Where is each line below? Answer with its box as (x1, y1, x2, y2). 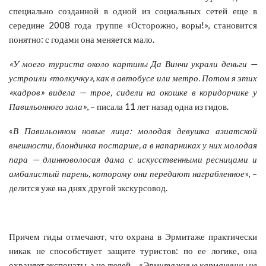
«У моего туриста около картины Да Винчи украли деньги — (9, 58, 257, 69)
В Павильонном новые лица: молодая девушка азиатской (13, 125, 257, 136)
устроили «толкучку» (9, 72, 93, 83)
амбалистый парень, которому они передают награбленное (9, 167, 245, 179)
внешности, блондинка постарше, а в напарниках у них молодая (9, 139, 257, 150)
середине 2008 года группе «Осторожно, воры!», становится (9, 19, 257, 30)
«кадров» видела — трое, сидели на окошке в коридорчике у (9, 86, 257, 97)
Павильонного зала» (9, 100, 87, 112)
